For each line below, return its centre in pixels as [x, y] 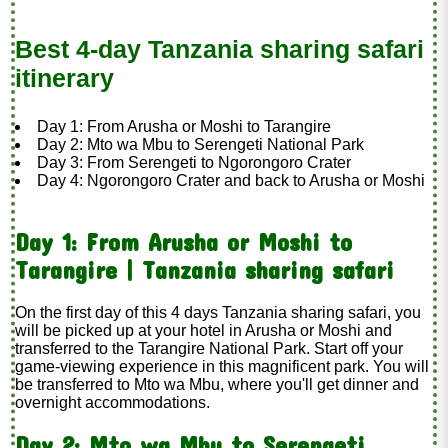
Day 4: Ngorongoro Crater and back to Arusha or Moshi [231, 180]
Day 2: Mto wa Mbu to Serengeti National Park [201, 144]
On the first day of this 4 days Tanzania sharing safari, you [218, 312]
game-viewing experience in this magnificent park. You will [222, 366]
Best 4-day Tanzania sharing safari [220, 48]
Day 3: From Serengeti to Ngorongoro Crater [194, 162]
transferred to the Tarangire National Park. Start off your [209, 348]
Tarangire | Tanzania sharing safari [205, 269]
